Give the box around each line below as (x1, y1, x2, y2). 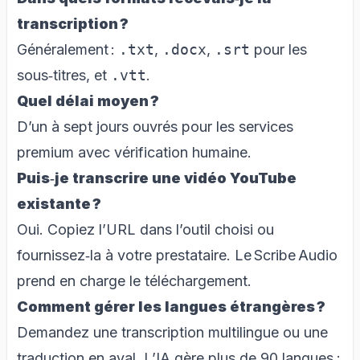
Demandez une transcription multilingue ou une (17, 323, 328, 341)
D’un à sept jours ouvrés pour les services (17, 117, 293, 135)
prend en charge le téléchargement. (17, 272, 252, 289)
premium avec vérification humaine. (17, 143, 252, 161)
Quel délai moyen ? (17, 92, 159, 109)
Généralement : (17, 40, 119, 58)
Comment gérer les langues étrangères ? (17, 297, 325, 315)
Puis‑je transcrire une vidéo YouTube (17, 169, 297, 186)
